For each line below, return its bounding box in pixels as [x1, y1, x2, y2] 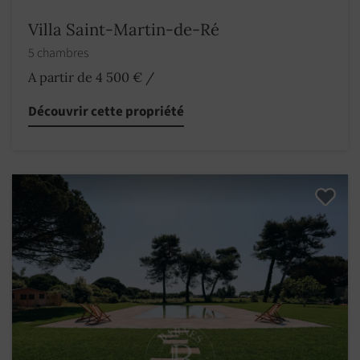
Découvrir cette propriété [28, 101, 184, 121]
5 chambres [28, 43, 91, 62]
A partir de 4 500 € [28, 68, 142, 85]
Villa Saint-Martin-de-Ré [28, 18, 219, 40]
